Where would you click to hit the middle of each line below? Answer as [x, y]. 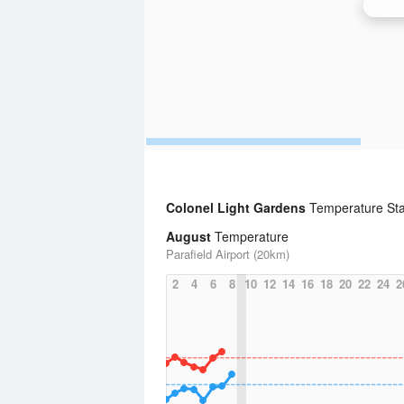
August [188, 236]
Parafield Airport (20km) [228, 254]
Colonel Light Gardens [238, 207]
